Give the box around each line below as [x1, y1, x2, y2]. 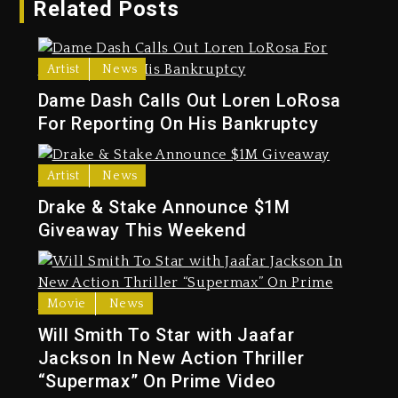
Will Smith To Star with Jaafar [37, 324, 295, 346]
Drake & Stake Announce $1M [37, 196, 291, 219]
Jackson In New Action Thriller [37, 347, 305, 370]
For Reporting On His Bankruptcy [37, 113, 319, 135]
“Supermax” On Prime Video [37, 370, 277, 393]
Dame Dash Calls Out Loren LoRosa [37, 90, 341, 112]
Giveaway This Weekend [37, 219, 247, 242]
